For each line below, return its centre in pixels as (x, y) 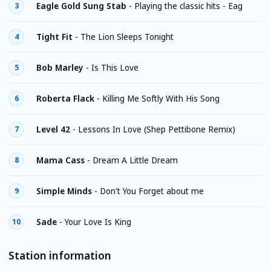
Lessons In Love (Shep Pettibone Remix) (157, 129)
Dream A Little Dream (135, 160)
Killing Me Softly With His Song (161, 98)
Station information (60, 256)
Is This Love (115, 67)
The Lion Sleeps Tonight (127, 37)
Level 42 (53, 129)
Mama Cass (60, 160)
